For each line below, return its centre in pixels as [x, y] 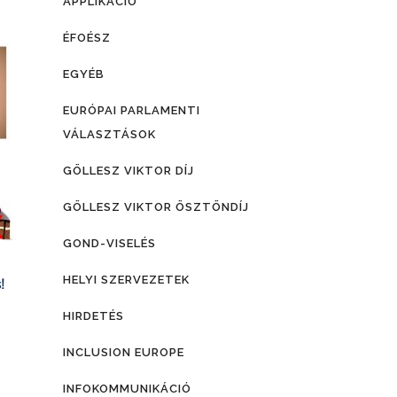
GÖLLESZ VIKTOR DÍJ [128, 171]
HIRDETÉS [93, 316]
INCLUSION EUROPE [124, 352]
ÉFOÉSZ [87, 38]
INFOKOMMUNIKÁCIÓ [127, 389]
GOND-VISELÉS [109, 243]
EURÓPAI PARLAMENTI [132, 110]
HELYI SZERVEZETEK [126, 280]
